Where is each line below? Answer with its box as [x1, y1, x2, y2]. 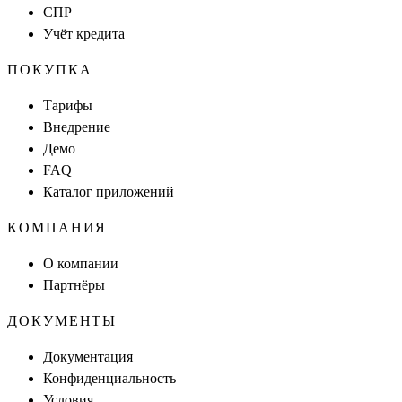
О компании [43, 255, 118, 271]
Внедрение [43, 118, 110, 135]
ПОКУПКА [7, 61, 92, 77]
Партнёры [43, 276, 105, 293]
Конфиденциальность [43, 370, 176, 386]
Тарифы [43, 97, 92, 113]
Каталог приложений [43, 183, 174, 199]
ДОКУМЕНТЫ [7, 312, 118, 328]
